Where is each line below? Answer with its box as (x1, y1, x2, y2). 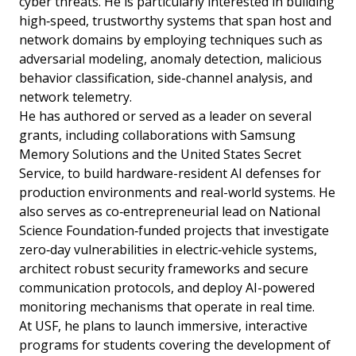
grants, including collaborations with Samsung (19, 126, 296, 145)
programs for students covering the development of (19, 336, 331, 354)
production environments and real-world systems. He (19, 184, 335, 202)
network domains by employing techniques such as (19, 31, 323, 49)
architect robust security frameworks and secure (19, 260, 308, 278)
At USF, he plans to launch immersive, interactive (19, 317, 308, 335)
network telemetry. (19, 88, 132, 106)
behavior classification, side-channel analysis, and (19, 69, 312, 87)
